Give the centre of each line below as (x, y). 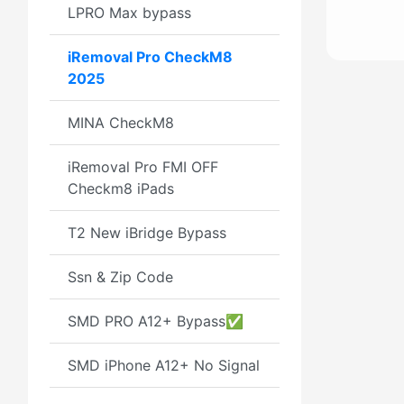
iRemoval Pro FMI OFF (143, 167)
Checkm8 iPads (121, 188)
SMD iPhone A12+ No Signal (164, 365)
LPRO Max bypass (129, 13)
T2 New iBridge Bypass (147, 233)
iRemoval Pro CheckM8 (150, 57)
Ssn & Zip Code (120, 277)
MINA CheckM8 (121, 123)
